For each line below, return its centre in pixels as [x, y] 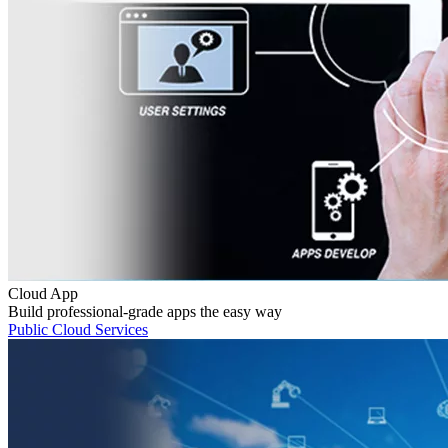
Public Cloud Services [78, 329]
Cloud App [43, 293]
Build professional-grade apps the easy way [145, 311]
